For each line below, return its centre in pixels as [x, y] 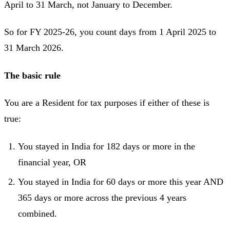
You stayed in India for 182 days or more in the [107, 146]
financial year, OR [52, 162]
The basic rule [32, 75]
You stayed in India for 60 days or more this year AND [121, 181]
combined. [37, 213]
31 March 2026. [34, 48]
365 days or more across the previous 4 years [102, 197]
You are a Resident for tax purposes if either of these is [107, 103]
